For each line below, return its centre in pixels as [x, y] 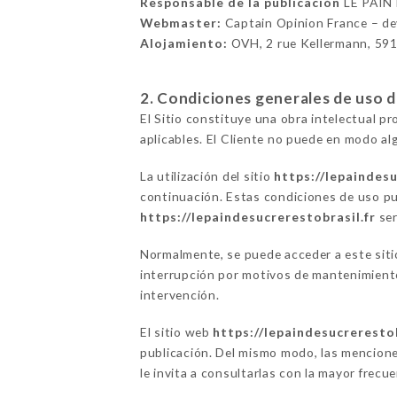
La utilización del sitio [207, 176]
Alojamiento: [183, 43]
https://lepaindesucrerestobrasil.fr [257, 217]
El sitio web [176, 332]
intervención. [179, 295]
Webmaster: [180, 23]
